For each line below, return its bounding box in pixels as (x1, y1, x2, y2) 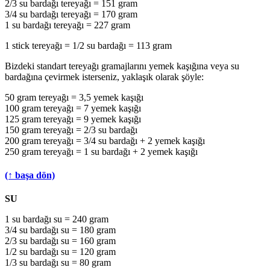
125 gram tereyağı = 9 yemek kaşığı (5, 113, 141, 124)
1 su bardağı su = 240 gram (5, 214, 108, 225)
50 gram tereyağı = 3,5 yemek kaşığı (5, 92, 143, 102)
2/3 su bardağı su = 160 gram (5, 236, 116, 246)
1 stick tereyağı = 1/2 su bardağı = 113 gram (5, 40, 172, 51)
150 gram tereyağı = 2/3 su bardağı (5, 124, 137, 135)
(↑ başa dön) (5, 170, 55, 181)
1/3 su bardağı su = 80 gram (5, 257, 111, 268)
